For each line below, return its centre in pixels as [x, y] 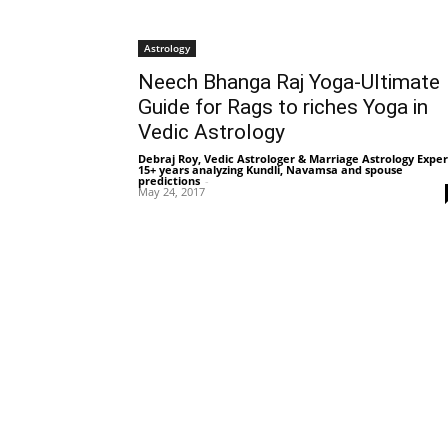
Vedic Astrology [211, 132]
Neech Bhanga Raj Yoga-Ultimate [289, 82]
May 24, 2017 [171, 191]
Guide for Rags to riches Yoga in [283, 107]
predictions [169, 180]
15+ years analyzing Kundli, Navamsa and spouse [270, 169]
